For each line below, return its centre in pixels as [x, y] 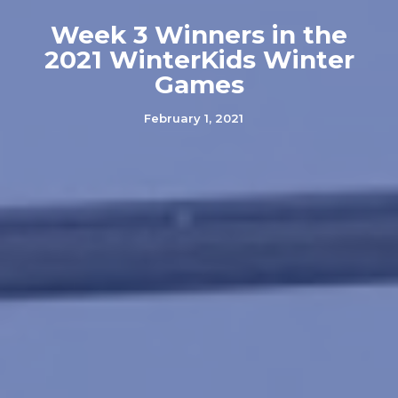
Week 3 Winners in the [199, 35]
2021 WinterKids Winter [199, 60]
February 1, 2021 [193, 118]
